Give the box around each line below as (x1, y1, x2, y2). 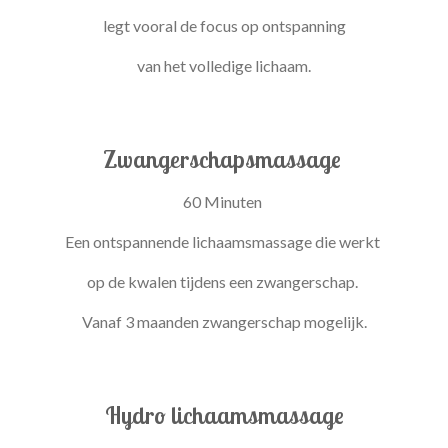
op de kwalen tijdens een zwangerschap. (87, 271, 361, 291)
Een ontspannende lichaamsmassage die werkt (65, 231, 383, 251)
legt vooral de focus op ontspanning (102, 15, 346, 35)
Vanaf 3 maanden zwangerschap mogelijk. (81, 311, 367, 331)
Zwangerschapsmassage (102, 144, 341, 174)
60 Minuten (183, 191, 265, 211)
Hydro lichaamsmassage (104, 400, 344, 430)
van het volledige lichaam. (137, 55, 311, 75)
